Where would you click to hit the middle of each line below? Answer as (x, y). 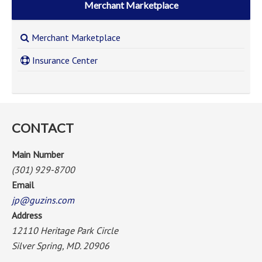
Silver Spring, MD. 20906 (61, 246)
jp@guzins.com (43, 200)
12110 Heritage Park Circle (65, 230)
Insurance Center (64, 60)
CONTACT (43, 128)
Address (27, 215)
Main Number (38, 154)
